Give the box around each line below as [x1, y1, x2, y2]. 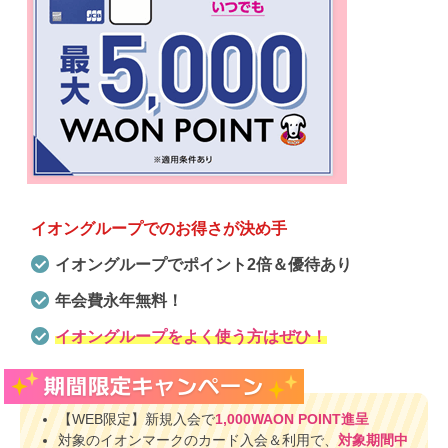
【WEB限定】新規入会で [57, 412, 215, 427]
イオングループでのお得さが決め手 [31, 219, 288, 236]
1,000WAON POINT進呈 [214, 412, 369, 427]
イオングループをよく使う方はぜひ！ [55, 328, 328, 345]
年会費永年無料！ [55, 292, 184, 309]
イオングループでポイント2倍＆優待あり [55, 256, 353, 273]
